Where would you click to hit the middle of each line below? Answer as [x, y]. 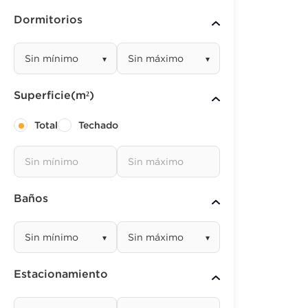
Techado [98, 125]
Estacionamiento [61, 274]
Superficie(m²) [54, 96]
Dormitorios [48, 20]
